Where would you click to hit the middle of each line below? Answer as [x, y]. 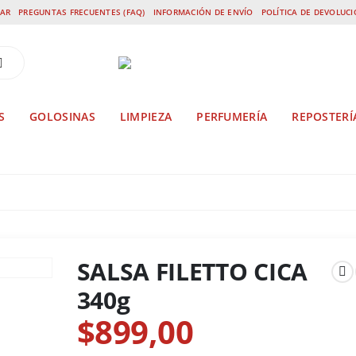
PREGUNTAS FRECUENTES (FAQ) [82, 12]
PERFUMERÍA [232, 116]
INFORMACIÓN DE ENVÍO [203, 12]
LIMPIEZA [146, 116]
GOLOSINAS [62, 116]
